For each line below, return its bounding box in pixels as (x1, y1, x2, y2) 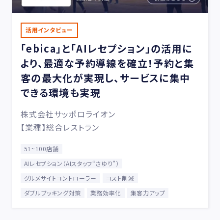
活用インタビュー (25, 26, 73, 34)
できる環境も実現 (20, 85, 101, 100)
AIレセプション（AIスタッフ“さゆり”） (24, 159, 119, 167)
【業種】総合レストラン (20, 121, 100, 133)
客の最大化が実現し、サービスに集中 (20, 71, 191, 85)
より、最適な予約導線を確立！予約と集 (20, 56, 194, 70)
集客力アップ (130, 189, 165, 197)
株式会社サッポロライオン (20, 108, 116, 120)
